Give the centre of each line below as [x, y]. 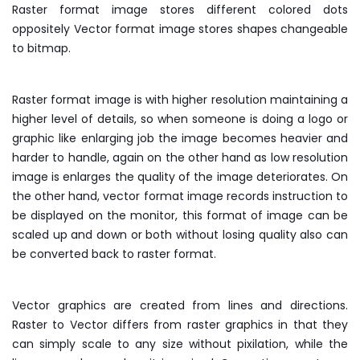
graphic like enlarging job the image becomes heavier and [180, 138]
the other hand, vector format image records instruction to [180, 196]
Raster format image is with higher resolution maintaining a [180, 99]
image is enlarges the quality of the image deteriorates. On [180, 176]
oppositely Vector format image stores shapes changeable [180, 29]
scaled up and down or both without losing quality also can [180, 234]
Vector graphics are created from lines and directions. [180, 305]
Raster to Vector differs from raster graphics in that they [180, 324]
